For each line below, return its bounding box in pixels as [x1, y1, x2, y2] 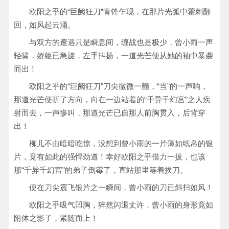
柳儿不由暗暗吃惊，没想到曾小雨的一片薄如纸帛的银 [29, 139, 213, 148]
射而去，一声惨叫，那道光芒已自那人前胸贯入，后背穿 [14, 108, 205, 117]
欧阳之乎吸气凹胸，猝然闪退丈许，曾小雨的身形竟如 [29, 200, 213, 209]
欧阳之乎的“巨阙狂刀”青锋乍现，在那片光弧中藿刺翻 [29, 7, 211, 16]
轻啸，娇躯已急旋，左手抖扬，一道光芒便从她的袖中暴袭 [14, 51, 213, 60]
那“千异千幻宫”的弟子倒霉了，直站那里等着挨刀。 [14, 166, 188, 174]
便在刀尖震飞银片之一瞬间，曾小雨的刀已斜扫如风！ [29, 183, 213, 192]
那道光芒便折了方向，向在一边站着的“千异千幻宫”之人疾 [14, 95, 211, 104]
